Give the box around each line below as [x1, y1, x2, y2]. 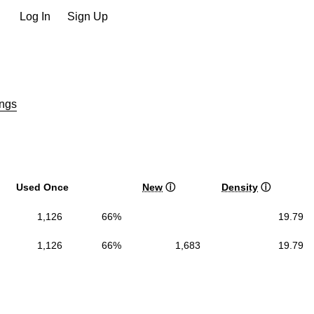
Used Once [16, 181, 69, 193]
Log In [20, 11, 50, 22]
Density [221, 181, 258, 193]
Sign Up [67, 11, 108, 22]
